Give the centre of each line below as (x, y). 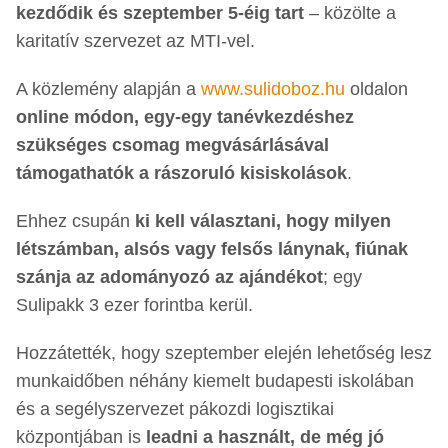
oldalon (376, 89)
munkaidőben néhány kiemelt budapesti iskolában (215, 381)
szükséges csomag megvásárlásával (172, 145)
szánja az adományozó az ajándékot (169, 277)
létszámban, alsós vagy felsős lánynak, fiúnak (212, 249)
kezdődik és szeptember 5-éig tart (160, 13)
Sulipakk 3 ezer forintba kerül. (134, 305)
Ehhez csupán (75, 221)
